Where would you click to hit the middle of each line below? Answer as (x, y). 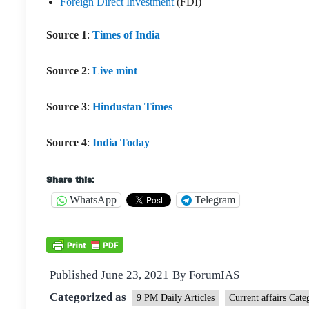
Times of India (126, 34)
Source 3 (67, 106)
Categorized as (89, 297)
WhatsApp (93, 200)
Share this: (70, 180)
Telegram (215, 200)
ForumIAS (214, 275)
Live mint (115, 70)
